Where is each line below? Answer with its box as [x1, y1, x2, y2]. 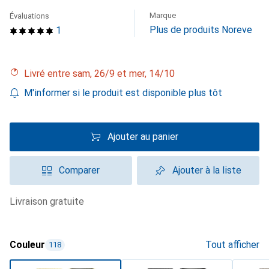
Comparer [59, 165, 100, 176]
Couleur [10, 239, 45, 250]
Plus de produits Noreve [150, 24, 252, 35]
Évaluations [10, 11, 49, 20]
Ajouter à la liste [172, 165, 241, 176]
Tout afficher [205, 239, 259, 250]
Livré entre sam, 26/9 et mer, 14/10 [29, 68, 175, 79]
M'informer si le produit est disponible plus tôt [24, 87, 222, 98]
